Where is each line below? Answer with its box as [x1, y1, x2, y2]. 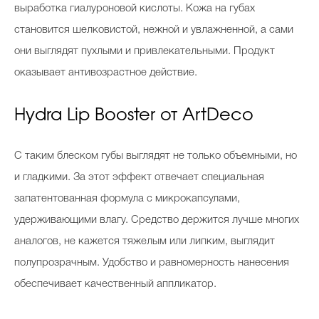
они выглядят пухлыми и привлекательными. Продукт [14, 46, 275, 56]
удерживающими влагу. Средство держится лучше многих [14, 215, 299, 225]
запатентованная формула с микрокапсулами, [14, 194, 240, 204]
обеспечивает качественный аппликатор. [14, 279, 219, 289]
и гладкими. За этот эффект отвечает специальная [14, 172, 264, 182]
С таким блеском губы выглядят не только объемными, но [14, 151, 297, 161]
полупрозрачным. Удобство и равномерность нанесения [14, 258, 289, 268]
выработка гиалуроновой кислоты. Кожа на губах [14, 4, 255, 14]
